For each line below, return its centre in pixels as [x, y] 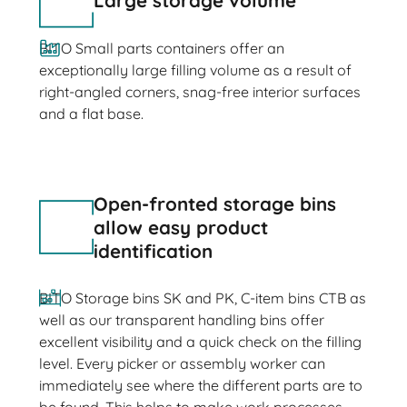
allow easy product [180, 227]
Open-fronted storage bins [214, 203]
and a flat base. [91, 113]
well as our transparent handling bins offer [181, 320]
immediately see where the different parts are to [200, 386]
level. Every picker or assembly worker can [182, 364]
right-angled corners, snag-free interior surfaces [199, 91]
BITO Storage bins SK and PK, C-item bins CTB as [202, 298]
